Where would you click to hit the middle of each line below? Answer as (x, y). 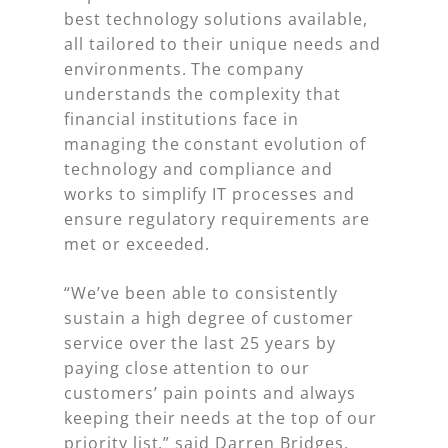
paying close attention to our (187, 367)
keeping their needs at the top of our (220, 417)
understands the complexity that (202, 93)
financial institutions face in (181, 118)
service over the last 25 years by (200, 342)
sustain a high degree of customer (209, 317)
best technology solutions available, (216, 18)
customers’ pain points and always (210, 392)
